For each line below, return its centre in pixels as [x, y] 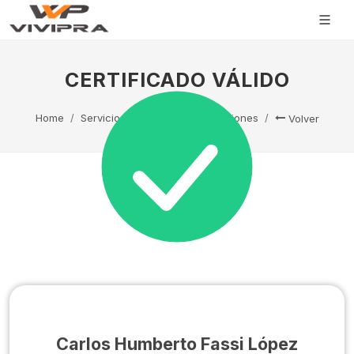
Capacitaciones [219, 118]
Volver [302, 119]
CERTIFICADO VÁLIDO [177, 80]
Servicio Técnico [122, 118]
